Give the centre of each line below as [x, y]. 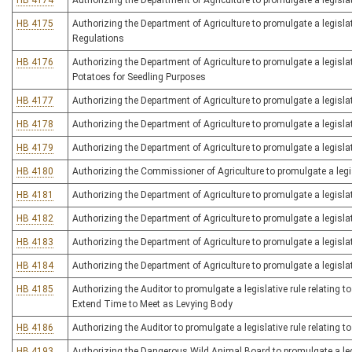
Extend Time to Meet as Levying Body [152, 304]
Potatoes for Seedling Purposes [139, 77]
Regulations [98, 38]
